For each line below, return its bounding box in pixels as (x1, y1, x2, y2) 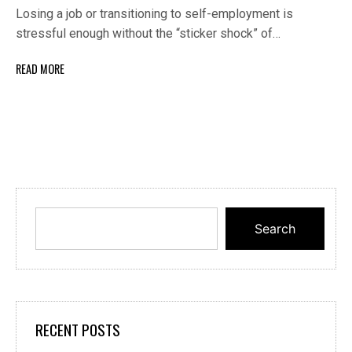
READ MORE (16, 60, 64, 77)
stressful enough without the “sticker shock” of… (16, 25, 280, 41)
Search (255, 221, 295, 237)
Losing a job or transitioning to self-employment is (16, 5, 293, 21)
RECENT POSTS (35, 318, 120, 342)
